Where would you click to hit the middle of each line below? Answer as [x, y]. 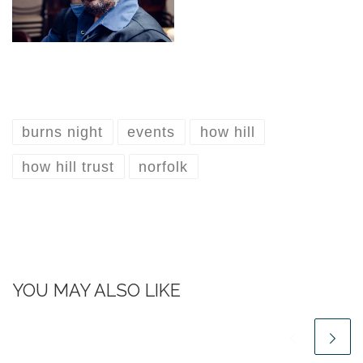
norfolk [164, 167]
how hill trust [68, 167]
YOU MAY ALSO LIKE [96, 290]
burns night [63, 132]
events [152, 132]
